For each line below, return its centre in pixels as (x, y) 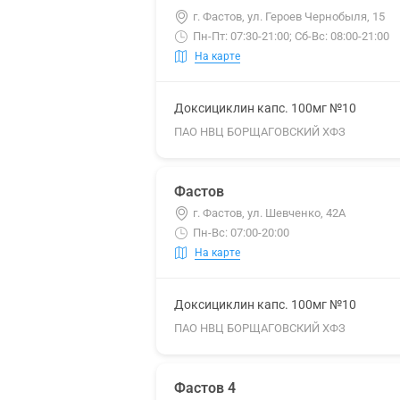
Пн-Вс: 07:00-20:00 (241, 233)
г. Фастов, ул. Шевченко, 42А (269, 213)
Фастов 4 (205, 388)
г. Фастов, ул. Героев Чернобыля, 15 (289, 17)
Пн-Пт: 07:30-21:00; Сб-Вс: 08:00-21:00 (291, 36)
